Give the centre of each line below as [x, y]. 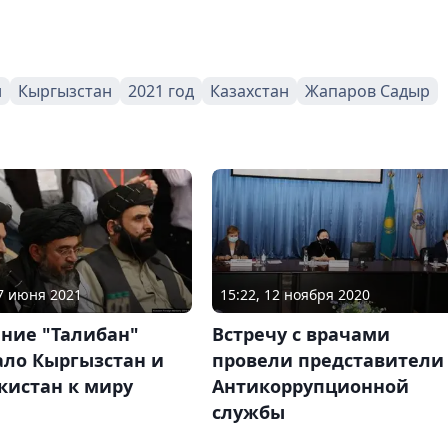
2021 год [161, 90]
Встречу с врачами [300, 334]
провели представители [327, 360]
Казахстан [249, 90]
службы [248, 412]
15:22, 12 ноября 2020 [294, 295]
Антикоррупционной [310, 386]
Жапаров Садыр [367, 90]
